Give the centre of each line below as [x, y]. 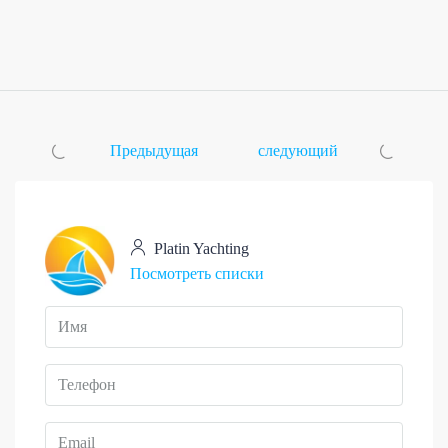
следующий [298, 151]
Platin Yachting [199, 249]
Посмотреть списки [197, 274]
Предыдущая [154, 151]
